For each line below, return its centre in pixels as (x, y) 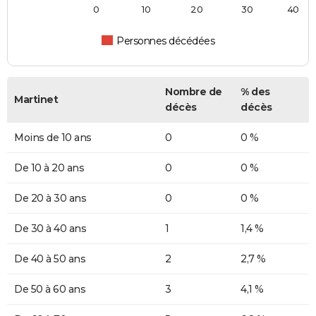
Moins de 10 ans (53, 137)
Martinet (36, 99)
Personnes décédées (166, 41)
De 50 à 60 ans (50, 289)
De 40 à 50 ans (50, 259)
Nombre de (194, 91)
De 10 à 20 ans (49, 168)
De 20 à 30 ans (50, 198)
